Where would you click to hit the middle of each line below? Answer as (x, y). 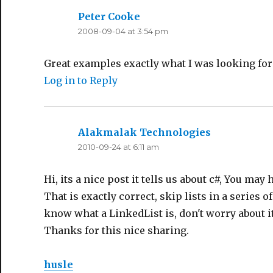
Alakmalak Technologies (144, 133)
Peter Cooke (109, 17)
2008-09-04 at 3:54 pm (123, 31)
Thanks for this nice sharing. (116, 231)
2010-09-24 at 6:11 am (119, 147)
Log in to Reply (81, 81)
